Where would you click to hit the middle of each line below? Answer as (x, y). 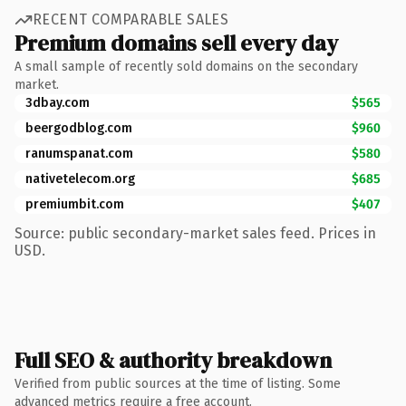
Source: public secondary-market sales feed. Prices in (195, 233)
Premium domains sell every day (176, 43)
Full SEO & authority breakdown (173, 360)
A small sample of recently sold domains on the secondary (186, 66)
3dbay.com (58, 102)
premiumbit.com (75, 204)
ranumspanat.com (79, 153)
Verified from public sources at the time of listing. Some (178, 383)
